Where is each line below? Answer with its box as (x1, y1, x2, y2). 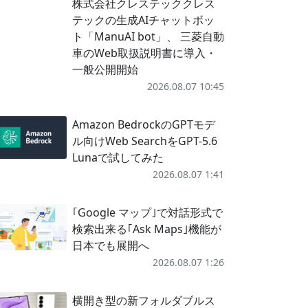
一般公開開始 (71, 62, 138, 77)
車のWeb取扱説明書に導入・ (71, 45, 217, 60)
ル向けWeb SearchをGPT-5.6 (71, 133, 217, 148)
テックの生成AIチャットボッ (71, 12, 214, 27)
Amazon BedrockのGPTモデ (71, 117, 215, 132)
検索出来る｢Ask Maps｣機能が (71, 221, 221, 236)
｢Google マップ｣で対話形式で (71, 205, 223, 220)
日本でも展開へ (71, 238, 149, 253)
